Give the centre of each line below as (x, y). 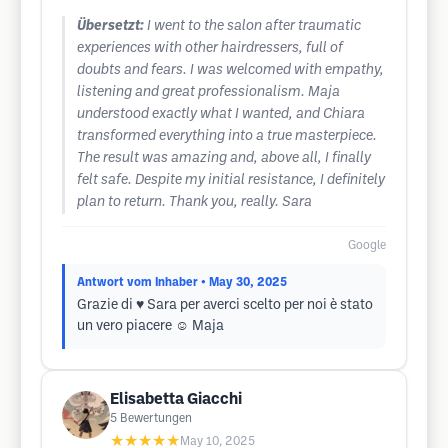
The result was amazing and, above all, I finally (224, 158)
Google (367, 245)
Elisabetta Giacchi (176, 399)
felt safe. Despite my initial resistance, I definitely (231, 180)
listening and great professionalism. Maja (208, 92)
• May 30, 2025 (244, 282)
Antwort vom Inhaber (137, 282)
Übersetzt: (110, 26)
